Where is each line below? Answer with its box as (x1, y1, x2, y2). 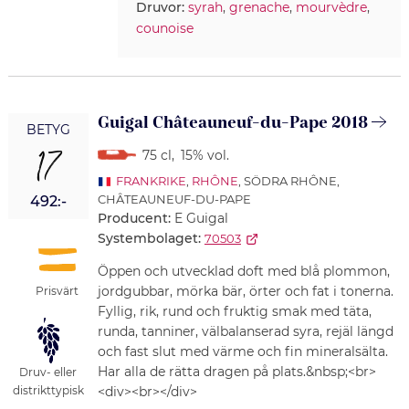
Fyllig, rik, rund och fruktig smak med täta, (97, 303, 372, 320)
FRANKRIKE (115, 173, 186, 189)
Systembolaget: (97, 230, 201, 247)
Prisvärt (36, 283, 79, 298)
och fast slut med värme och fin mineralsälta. (97, 343, 388, 361)
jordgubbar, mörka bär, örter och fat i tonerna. (97, 283, 393, 300)
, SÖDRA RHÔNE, (237, 173, 340, 189)
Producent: (97, 210, 174, 227)
